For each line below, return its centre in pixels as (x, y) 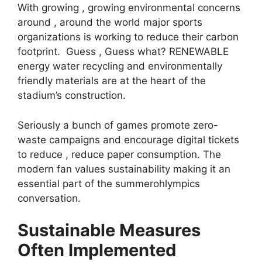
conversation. (49, 198)
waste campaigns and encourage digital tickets (128, 139)
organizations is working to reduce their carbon (128, 37)
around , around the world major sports (110, 23)
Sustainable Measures (109, 230)
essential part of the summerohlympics (109, 183)
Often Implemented (97, 250)
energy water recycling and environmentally (120, 66)
